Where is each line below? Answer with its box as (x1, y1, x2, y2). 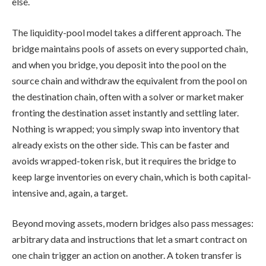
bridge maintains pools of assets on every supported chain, (12, 42, 248, 54)
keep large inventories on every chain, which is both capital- (12, 170, 251, 182)
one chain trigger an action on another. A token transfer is (12, 249, 242, 261)
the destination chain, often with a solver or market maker (12, 90, 244, 102)
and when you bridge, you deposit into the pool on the (12, 58, 226, 70)
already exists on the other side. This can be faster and (12, 138, 229, 150)
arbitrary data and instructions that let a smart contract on (12, 233, 247, 245)
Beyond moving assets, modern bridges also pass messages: (12, 217, 254, 229)
